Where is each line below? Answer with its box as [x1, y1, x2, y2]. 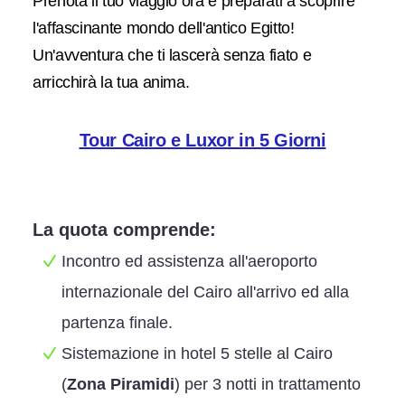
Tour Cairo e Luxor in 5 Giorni [79, 130, 326, 150]
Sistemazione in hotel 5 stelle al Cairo [61, 344, 333, 363]
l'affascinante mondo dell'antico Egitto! [33, 19, 295, 37]
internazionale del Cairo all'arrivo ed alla [61, 283, 349, 301]
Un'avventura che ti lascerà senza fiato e [33, 46, 312, 64]
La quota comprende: [33, 220, 216, 240]
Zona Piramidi [67, 375, 174, 393]
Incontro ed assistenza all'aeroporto [61, 252, 317, 270]
